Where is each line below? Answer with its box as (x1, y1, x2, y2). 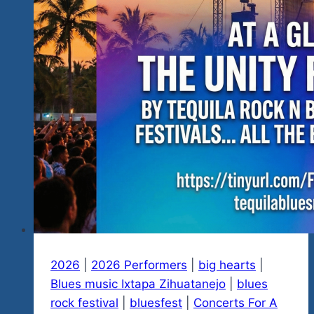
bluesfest (130, 295, 182, 310)
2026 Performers (91, 257, 187, 272)
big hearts (198, 257, 256, 272)
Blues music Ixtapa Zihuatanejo (50, 276, 226, 291)
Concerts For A (193, 295, 278, 310)
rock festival (50, 295, 118, 310)
